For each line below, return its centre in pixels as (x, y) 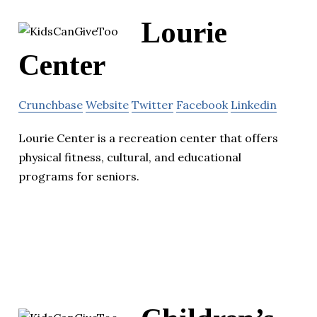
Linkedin (254, 105)
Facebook (202, 105)
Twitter (152, 105)
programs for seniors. (79, 177)
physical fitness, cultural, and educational (130, 157)
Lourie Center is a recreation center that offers (148, 138)
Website (107, 105)
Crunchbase (51, 105)
